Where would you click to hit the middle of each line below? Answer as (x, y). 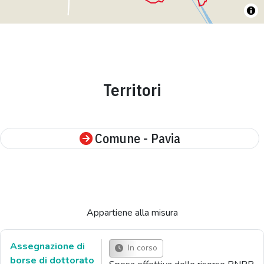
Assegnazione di (47, 246)
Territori (132, 90)
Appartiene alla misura (132, 212)
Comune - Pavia (137, 138)
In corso (143, 248)
